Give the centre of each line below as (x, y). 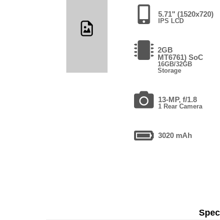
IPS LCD (171, 21)
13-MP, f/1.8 (178, 99)
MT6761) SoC (180, 57)
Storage (169, 70)
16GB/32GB (175, 64)
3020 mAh (175, 135)
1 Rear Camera (180, 106)
